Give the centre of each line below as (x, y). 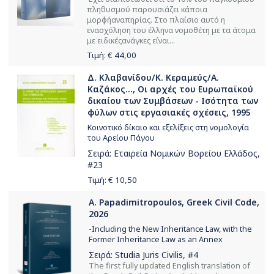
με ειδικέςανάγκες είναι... (131, 40)
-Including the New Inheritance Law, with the (170, 229)
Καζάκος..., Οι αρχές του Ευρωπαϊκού (170, 89)
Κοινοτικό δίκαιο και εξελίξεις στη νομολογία (168, 128)
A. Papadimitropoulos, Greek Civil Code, (174, 202)
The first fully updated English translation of (169, 265)
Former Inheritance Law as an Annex (156, 240)
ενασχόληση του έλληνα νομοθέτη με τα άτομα (171, 30)
